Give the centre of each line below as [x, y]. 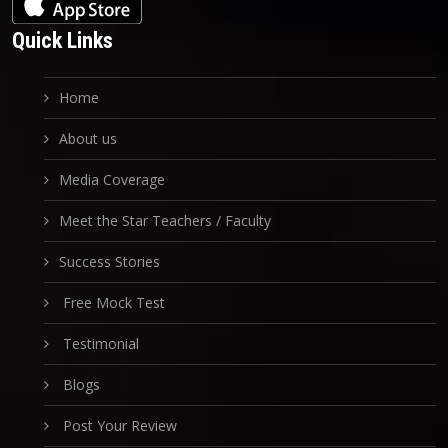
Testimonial [99, 343]
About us [88, 138]
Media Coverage [112, 179]
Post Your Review [118, 425]
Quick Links [62, 40]
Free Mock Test [112, 302]
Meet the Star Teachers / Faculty [165, 220]
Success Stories [109, 261]
